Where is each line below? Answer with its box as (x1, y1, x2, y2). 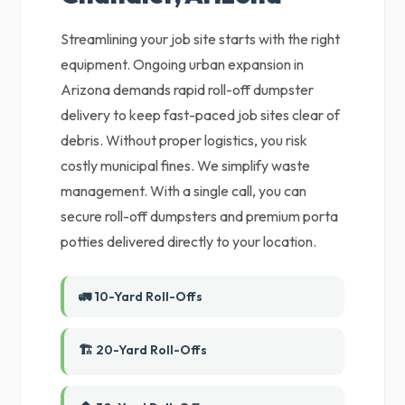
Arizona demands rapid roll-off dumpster (61, 80, 315, 99)
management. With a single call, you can (61, 182, 307, 200)
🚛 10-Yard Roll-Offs (79, 288, 203, 305)
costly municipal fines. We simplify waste (61, 156, 311, 174)
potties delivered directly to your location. (61, 232, 317, 250)
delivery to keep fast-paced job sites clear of (61, 106, 341, 124)
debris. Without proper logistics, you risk (61, 131, 308, 149)
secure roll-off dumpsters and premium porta (61, 207, 339, 225)
